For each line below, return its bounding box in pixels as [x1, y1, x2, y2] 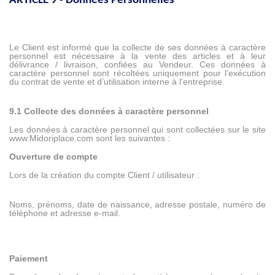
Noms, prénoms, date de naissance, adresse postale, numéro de [9, 199, 266, 210]
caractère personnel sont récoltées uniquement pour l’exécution [9, 68, 266, 79]
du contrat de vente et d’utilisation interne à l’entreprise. [9, 77, 225, 87]
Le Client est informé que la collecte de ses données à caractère [9, 42, 266, 53]
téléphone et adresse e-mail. [9, 208, 120, 219]
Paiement [9, 254, 48, 264]
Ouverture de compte [9, 152, 98, 162]
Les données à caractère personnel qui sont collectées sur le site [9, 125, 266, 135]
